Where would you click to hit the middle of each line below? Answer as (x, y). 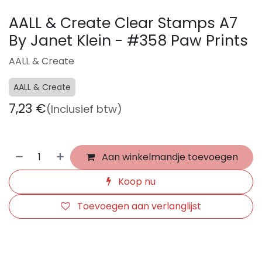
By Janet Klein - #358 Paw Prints (128, 40)
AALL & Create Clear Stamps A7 (123, 23)
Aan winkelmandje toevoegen (168, 157)
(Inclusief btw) (84, 109)
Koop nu (136, 181)
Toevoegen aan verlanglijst (139, 206)
